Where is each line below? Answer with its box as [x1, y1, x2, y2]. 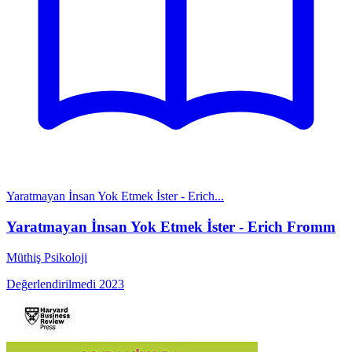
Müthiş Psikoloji [6, 250, 87, 264]
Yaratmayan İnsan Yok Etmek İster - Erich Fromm [6, 218, 335, 235]
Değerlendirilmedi [6, 277, 96, 291]
